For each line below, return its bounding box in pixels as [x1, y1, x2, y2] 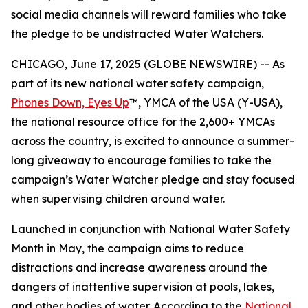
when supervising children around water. [11, 192, 225, 206]
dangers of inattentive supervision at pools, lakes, [11, 280, 274, 294]
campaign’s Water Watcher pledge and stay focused [11, 173, 295, 186]
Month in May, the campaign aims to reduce [11, 241, 244, 255]
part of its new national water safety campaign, [11, 76, 264, 90]
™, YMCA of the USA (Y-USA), [129, 96, 283, 109]
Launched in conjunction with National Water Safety [11, 222, 290, 236]
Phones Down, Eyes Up [11, 96, 129, 109]
